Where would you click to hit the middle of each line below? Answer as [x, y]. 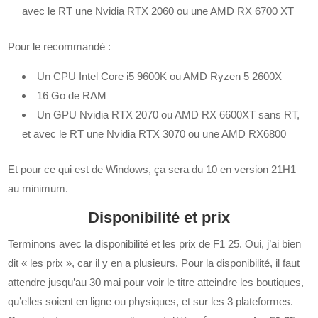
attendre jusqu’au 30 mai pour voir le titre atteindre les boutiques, [156, 283]
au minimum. [38, 189]
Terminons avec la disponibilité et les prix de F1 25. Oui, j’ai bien [155, 244]
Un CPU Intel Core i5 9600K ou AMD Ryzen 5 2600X [160, 77]
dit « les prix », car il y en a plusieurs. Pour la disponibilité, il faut [154, 263]
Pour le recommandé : [60, 47]
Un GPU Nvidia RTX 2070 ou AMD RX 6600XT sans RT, [169, 115]
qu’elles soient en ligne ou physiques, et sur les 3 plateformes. [151, 302]
